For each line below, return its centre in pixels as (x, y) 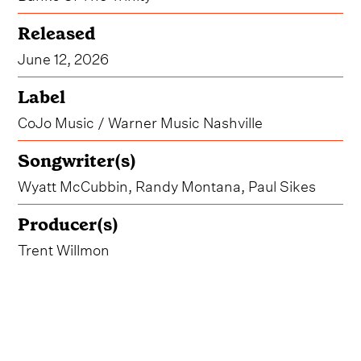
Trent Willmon (64, 247)
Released (57, 33)
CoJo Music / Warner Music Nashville (141, 120)
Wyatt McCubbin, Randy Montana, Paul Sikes (167, 184)
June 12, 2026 (64, 56)
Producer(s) (68, 224)
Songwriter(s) (77, 160)
